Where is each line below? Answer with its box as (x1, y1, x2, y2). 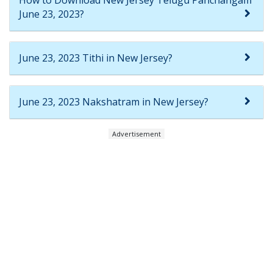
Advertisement (112, 129, 161, 138)
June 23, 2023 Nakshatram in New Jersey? (19, 94, 208, 108)
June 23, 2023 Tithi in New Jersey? (19, 51, 172, 65)
